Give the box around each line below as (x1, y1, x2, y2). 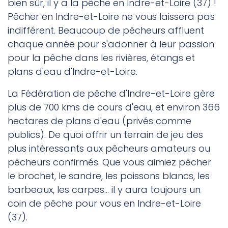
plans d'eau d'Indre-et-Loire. (8, 65, 137, 78)
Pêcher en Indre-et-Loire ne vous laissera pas (8, 10, 215, 23)
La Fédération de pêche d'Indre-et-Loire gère (8, 87, 215, 100)
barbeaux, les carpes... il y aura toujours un (8, 183, 201, 196)
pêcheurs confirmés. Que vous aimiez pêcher (8, 156, 211, 169)
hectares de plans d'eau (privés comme (8, 115, 191, 128)
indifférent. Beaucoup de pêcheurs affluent (8, 24, 204, 37)
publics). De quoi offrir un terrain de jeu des (8, 128, 203, 141)
